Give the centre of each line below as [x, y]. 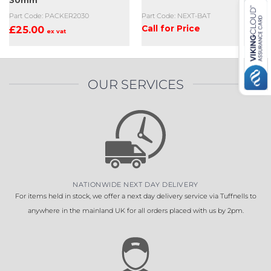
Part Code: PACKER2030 [49, 15]
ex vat [56, 31]
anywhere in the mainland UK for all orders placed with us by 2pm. [135, 210]
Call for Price [171, 29]
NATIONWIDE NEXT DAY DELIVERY [135, 184]
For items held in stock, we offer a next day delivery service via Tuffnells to [135, 196]
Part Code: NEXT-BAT [176, 15]
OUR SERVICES [135, 84]
